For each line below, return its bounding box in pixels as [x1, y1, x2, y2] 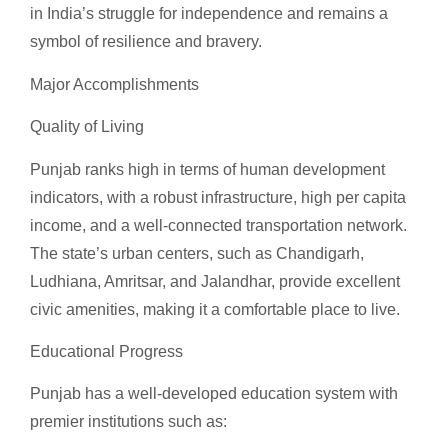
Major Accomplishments [30, 75, 199, 93]
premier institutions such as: [30, 413, 227, 431]
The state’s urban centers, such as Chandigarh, [30, 244, 364, 262]
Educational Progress [30, 342, 183, 360]
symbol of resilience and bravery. [30, 33, 262, 51]
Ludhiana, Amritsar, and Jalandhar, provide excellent [30, 272, 400, 290]
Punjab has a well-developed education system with [30, 385, 398, 403]
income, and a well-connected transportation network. [30, 216, 407, 234]
